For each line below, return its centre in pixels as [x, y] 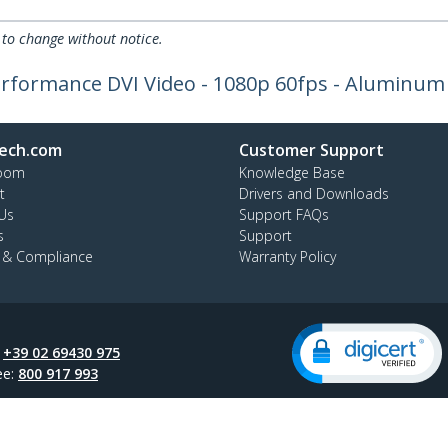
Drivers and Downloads [314, 193]
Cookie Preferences [96, 430]
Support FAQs [284, 214]
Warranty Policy [287, 256]
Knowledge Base [292, 172]
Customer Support [311, 150]
